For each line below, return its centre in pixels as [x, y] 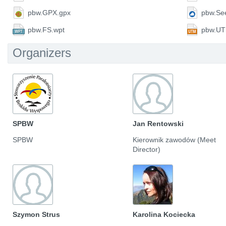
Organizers [42, 53]
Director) [147, 149]
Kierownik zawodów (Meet [175, 140]
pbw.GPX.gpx [49, 13]
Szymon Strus [36, 214]
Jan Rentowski [158, 124]
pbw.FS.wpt [46, 30]
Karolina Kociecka [164, 214]
